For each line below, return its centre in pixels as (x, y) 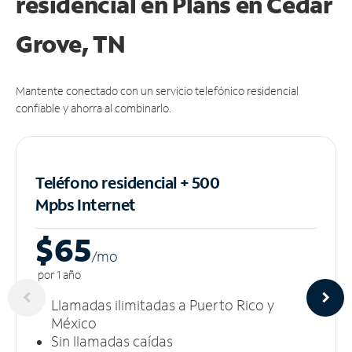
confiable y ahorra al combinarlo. (93, 108)
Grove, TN (71, 43)
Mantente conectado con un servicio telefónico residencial (157, 90)
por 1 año (58, 274)
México (74, 323)
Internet (106, 204)
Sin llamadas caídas (112, 341)
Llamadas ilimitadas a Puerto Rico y (163, 304)
